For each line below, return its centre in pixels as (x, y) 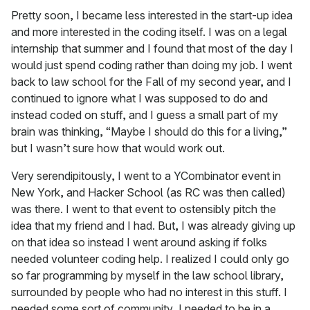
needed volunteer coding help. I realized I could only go (150, 259)
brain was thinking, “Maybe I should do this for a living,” (149, 132)
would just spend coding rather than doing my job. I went (152, 65)
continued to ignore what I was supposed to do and (139, 99)
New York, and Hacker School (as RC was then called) (148, 193)
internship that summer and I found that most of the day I (152, 49)
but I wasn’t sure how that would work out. (118, 148)
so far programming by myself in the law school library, (147, 276)
